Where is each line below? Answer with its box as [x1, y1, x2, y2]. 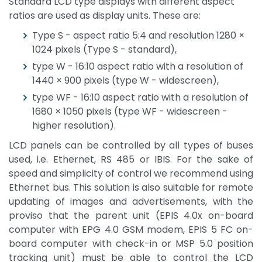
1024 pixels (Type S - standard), [32, 43, 177, 57]
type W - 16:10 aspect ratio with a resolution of [32, 60, 243, 74]
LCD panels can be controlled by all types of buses [9, 139, 253, 153]
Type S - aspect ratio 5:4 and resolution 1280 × [32, 29, 244, 43]
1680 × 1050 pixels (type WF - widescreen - [32, 105, 227, 119]
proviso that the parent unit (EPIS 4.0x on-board [9, 209, 253, 223]
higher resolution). [32, 119, 116, 133]
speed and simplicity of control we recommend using [9, 167, 253, 181]
